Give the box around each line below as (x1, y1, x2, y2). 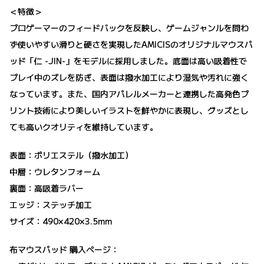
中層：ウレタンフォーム (9, 165, 100, 177)
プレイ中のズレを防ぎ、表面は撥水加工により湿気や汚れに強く (9, 71, 249, 83)
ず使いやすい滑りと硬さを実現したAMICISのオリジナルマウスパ (9, 38, 253, 50)
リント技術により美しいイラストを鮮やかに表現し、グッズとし (9, 104, 249, 116)
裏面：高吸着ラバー (9, 181, 84, 194)
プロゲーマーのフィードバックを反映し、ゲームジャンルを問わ (9, 21, 249, 34)
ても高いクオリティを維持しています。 (9, 120, 158, 133)
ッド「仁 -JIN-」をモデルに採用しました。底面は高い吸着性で (9, 54, 247, 67)
